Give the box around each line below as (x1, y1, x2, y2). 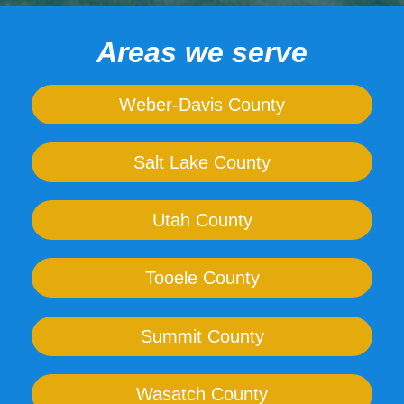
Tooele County (144, 267, 260, 288)
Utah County (151, 209, 252, 230)
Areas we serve (96, 35, 308, 69)
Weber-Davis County (119, 94, 285, 115)
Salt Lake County (133, 151, 271, 172)
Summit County (140, 326, 264, 346)
